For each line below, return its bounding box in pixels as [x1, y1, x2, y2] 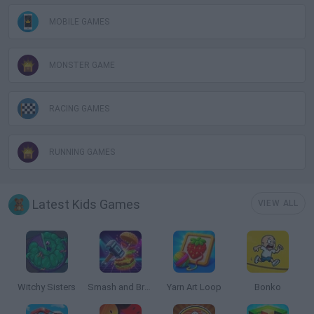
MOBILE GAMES [49, 17, 109, 27]
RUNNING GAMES [49, 147, 115, 157]
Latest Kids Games [29, 197, 140, 212]
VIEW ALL [257, 198, 299, 208]
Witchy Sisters [18, 282, 76, 292]
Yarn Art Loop [166, 282, 221, 292]
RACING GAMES [49, 104, 109, 114]
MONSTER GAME [49, 60, 115, 70]
